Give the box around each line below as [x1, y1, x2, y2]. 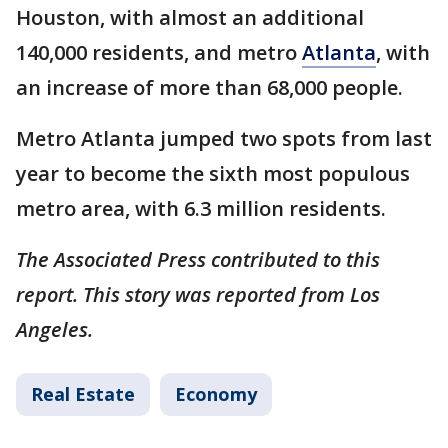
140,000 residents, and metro [16, 39, 302, 67]
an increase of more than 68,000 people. [16, 74, 408, 102]
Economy [175, 382, 257, 407]
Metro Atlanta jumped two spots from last [16, 125, 432, 153]
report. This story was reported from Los [16, 281, 380, 309]
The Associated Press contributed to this [16, 246, 380, 274]
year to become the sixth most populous [16, 160, 410, 188]
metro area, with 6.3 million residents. [16, 195, 391, 223]
